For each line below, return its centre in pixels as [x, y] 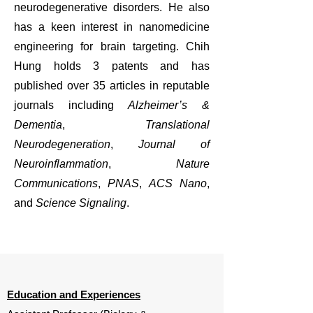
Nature [193, 164]
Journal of [174, 144]
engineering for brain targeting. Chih [112, 46]
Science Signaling [81, 203]
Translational [177, 125]
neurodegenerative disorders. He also [112, 7]
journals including [71, 105]
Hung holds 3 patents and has [112, 66]
